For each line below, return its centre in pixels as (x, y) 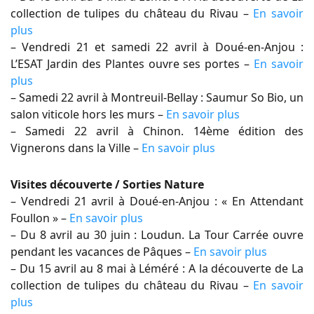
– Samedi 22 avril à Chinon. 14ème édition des (157, 131)
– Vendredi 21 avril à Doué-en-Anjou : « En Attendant (157, 201)
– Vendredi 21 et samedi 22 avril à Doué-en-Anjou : (157, 47)
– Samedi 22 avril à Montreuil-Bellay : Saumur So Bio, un (157, 97)
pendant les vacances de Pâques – (102, 252)
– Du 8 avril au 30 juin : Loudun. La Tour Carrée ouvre (157, 235)
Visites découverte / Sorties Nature (107, 184)
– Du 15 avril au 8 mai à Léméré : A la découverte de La (157, 268)
